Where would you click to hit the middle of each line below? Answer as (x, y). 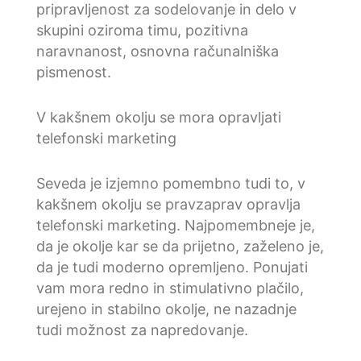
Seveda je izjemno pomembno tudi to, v (170, 183)
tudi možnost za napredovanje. (142, 330)
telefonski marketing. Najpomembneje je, (175, 225)
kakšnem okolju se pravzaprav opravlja (168, 204)
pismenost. (73, 72)
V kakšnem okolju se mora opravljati (158, 117)
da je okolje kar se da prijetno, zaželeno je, (180, 246)
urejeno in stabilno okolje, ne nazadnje (166, 309)
